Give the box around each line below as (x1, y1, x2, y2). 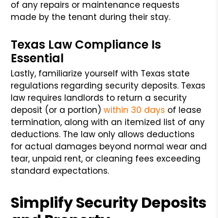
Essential (11, 50, 64, 66)
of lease (165, 104, 202, 116)
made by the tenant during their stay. (11, 11, 171, 23)
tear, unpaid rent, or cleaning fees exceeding (11, 152, 201, 164)
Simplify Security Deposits (11, 192, 207, 213)
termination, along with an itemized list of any (11, 116, 205, 128)
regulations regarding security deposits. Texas (11, 79, 206, 91)
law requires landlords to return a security (11, 91, 187, 104)
